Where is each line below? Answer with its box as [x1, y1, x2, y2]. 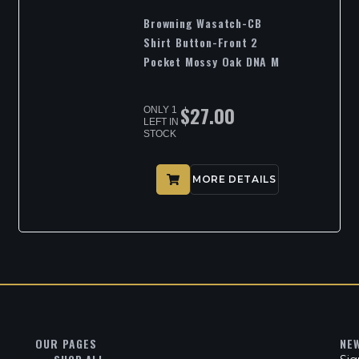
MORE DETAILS [192, 173, 276, 186]
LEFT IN [143, 116, 179, 128]
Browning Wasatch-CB [143, 14, 262, 32]
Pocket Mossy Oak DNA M [143, 53, 280, 71]
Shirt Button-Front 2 [143, 34, 259, 51]
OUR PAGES [35, 335, 97, 353]
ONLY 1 [143, 104, 178, 116]
